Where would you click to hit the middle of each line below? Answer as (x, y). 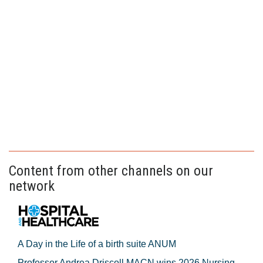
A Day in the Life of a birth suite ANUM (97, 244)
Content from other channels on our (111, 171)
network (32, 186)
